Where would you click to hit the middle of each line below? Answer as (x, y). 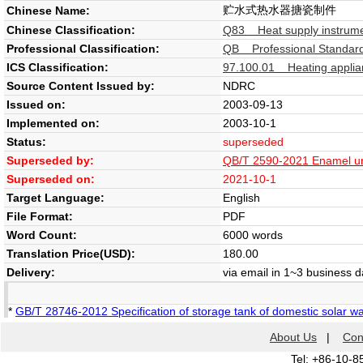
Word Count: (42, 235)
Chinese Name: (48, 11)
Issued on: (36, 105)
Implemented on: (53, 123)
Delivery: (31, 272)
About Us (293, 337)
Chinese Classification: (71, 30)
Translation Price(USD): (71, 254)
